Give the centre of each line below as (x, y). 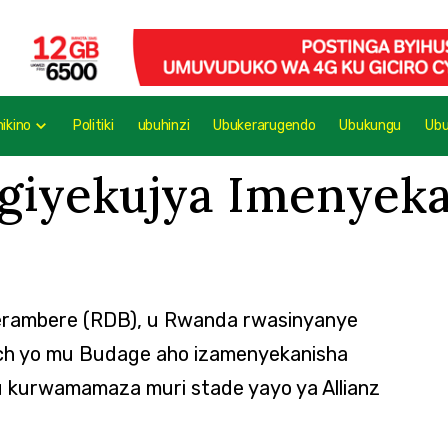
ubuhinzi (163, 126)
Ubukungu (370, 126)
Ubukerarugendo (264, 126)
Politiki (93, 126)
